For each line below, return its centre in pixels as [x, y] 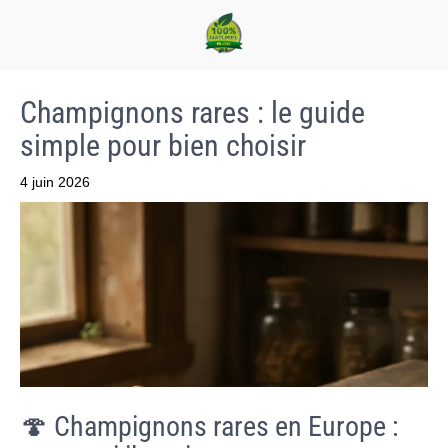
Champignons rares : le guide [192, 112]
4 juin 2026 [55, 182]
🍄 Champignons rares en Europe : [209, 426]
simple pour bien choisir [163, 145]
